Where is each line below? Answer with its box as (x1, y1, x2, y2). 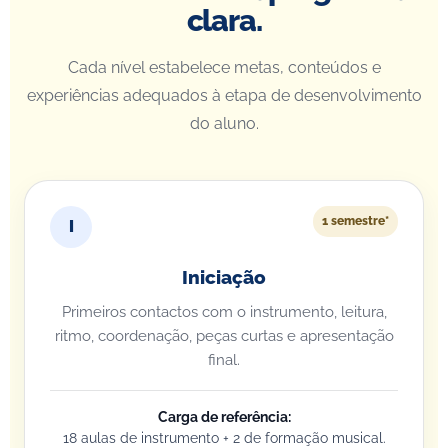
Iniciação (182, 267, 266, 288)
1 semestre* (322, 214, 389, 228)
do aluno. (189, 114, 259, 133)
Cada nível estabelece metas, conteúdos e (67, 58, 381, 77)
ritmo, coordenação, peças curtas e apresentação (54, 327, 394, 345)
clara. (186, 3, 262, 38)
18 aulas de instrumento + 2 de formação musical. (62, 430, 386, 446)
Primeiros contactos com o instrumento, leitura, (61, 303, 387, 321)
